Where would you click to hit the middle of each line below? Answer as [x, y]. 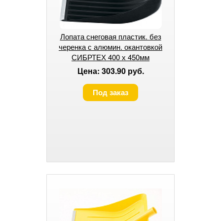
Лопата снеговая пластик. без [110, 36]
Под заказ [110, 92]
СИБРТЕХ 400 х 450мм [110, 57]
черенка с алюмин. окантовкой [110, 46]
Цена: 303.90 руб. [110, 71]
